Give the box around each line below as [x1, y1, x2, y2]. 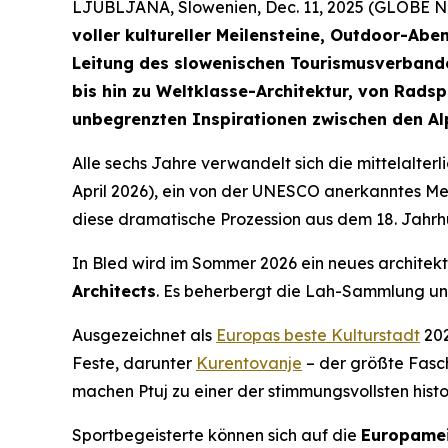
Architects [72, 281, 156, 302]
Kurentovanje [196, 353, 302, 374]
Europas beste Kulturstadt [216, 325, 420, 346]
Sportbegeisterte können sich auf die [72, 425, 361, 446]
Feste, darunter [72, 353, 196, 374]
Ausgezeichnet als [72, 325, 216, 346]
